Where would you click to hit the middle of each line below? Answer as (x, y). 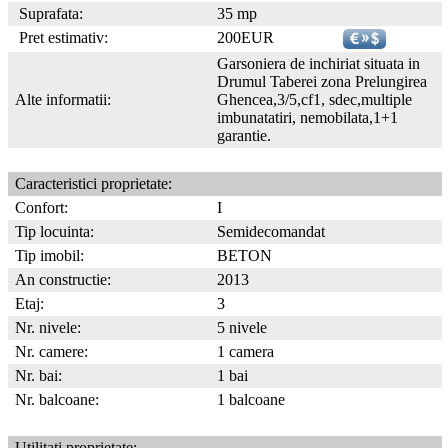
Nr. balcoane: (55, 399)
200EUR (245, 37)
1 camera (245, 351)
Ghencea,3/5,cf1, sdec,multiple (314, 99)
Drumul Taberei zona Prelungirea (322, 81)
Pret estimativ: (59, 37)
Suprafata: (47, 13)
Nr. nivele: (46, 327)
